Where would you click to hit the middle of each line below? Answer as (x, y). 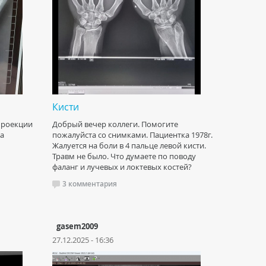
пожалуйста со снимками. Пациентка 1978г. (132, 135)
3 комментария (90, 184)
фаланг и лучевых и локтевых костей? (122, 167)
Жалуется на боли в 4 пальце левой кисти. (129, 145)
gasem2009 (77, 226)
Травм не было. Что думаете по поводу (124, 156)
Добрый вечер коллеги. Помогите (115, 124)
